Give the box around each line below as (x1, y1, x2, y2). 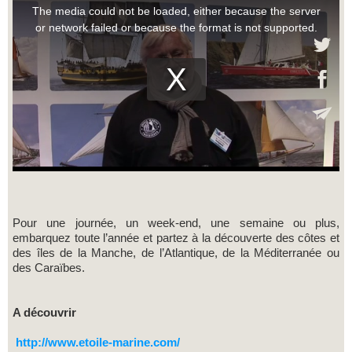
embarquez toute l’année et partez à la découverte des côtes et (13, 231, 339, 245)
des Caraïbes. (13, 261, 85, 275)
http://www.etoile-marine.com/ (16, 335, 180, 350)
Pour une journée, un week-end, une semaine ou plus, (13, 216, 339, 230)
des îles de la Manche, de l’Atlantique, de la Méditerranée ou (13, 246, 339, 260)
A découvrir (13, 306, 76, 320)
